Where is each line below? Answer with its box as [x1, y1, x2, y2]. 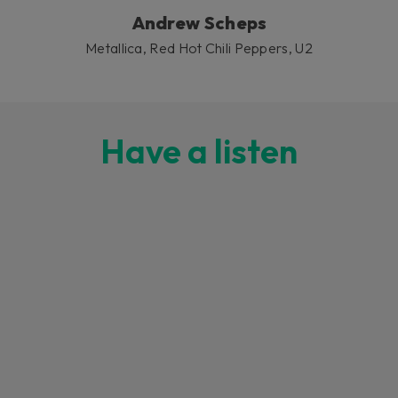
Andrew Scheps [131, 12, 267, 35]
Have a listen [100, 130, 298, 173]
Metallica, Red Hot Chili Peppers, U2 [85, 39, 313, 58]
